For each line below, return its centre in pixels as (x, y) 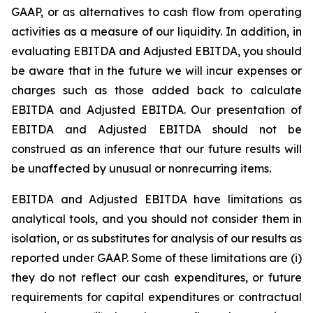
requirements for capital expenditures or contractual (156, 297)
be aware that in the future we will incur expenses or (156, 71)
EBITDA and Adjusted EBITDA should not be (156, 129)
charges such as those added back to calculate (156, 90)
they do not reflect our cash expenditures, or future (156, 277)
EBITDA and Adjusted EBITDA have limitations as (156, 199)
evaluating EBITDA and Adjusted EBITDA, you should (156, 51)
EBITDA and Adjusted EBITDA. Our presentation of (156, 110)
